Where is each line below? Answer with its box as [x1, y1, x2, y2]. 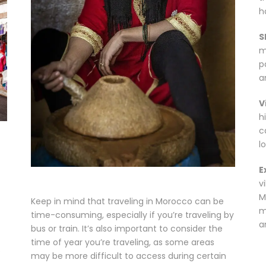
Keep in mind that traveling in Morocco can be [31, 195, 224, 207]
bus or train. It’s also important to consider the [31, 222, 223, 235]
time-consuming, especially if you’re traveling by [31, 208, 235, 221]
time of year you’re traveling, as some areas [31, 236, 215, 248]
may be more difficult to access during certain [31, 249, 227, 262]
